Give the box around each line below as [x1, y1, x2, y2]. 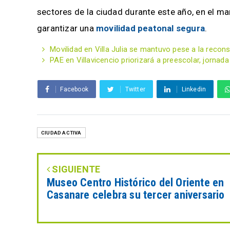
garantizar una [37, 23, 96, 33]
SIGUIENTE [50, 164, 101, 175]
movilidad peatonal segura [96, 23, 205, 33]
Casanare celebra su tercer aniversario [47, 188, 225, 201]
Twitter [125, 86, 146, 93]
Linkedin [181, 86, 206, 93]
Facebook [60, 86, 89, 93]
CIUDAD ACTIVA [41, 130, 82, 136]
